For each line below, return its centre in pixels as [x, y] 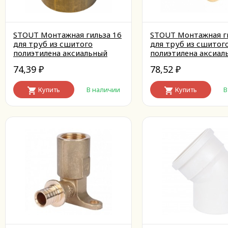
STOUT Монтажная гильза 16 [67, 35]
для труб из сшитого [53, 44]
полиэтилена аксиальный [60, 53]
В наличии [103, 90]
